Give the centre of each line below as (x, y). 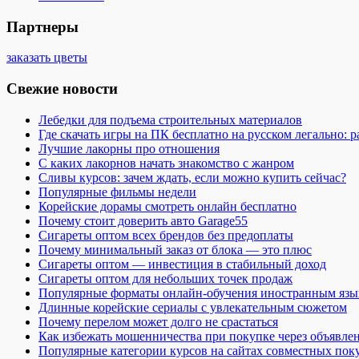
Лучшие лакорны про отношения (129, 148)
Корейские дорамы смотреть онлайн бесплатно (167, 206)
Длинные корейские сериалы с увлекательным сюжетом (193, 307)
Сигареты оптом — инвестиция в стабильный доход (182, 264)
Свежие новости (62, 89)
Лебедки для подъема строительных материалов (170, 119)
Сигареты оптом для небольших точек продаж (165, 278)
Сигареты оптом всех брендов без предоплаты (166, 235)
